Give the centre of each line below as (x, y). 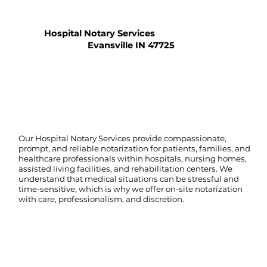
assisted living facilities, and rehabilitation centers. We (126, 168)
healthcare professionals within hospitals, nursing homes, (133, 158)
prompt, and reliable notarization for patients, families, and (135, 148)
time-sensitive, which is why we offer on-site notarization (131, 189)
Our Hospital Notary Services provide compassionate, (123, 138)
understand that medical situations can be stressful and (129, 178)
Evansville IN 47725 (131, 45)
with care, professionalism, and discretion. (102, 199)
